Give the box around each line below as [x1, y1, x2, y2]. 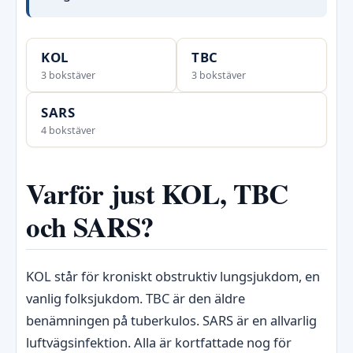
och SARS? [26, 206, 154, 247]
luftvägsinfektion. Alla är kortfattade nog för [26, 333, 292, 351]
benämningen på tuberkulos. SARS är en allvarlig [26, 310, 317, 329]
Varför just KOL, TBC [26, 173, 288, 214]
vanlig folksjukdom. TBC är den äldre [26, 288, 245, 307]
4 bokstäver [40, 123, 95, 137]
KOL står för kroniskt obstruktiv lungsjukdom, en [26, 266, 320, 285]
